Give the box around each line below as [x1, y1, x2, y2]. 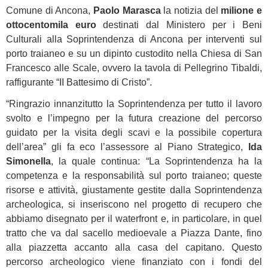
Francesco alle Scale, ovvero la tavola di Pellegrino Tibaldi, [6, 63, 262, 73]
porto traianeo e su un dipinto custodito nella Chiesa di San [6, 48, 262, 59]
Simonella [6, 156, 51, 166]
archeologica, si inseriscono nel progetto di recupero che [6, 199, 262, 209]
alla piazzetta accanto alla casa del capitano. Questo [6, 242, 262, 252]
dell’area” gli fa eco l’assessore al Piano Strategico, [6, 142, 248, 152]
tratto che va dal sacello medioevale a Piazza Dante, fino [6, 228, 262, 238]
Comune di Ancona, [6, 5, 93, 16]
